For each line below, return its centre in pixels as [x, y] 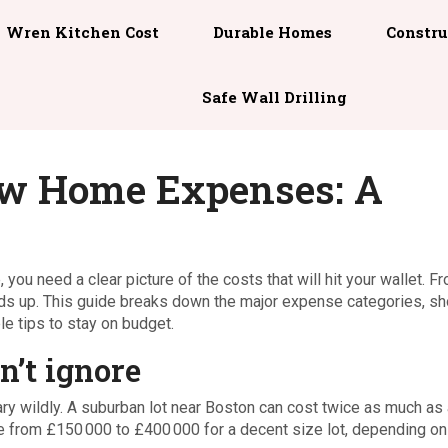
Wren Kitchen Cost [83, 32]
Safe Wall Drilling [275, 97]
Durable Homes [273, 32]
